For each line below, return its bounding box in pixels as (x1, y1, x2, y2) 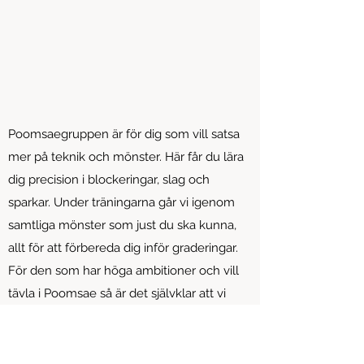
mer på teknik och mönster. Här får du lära (8, 149, 244, 164)
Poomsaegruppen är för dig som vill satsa (8, 127, 240, 141)
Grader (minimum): (8, 331, 112, 346)
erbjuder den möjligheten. (8, 309, 154, 323)
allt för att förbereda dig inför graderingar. (8, 240, 238, 255)
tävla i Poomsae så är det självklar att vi (8, 286, 226, 301)
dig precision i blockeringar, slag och (8, 172, 210, 187)
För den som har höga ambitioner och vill (8, 263, 239, 278)
